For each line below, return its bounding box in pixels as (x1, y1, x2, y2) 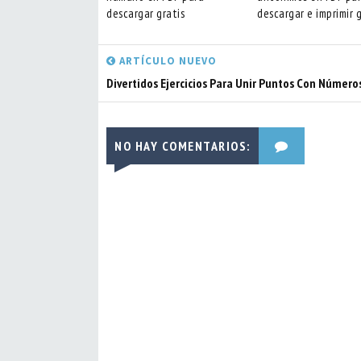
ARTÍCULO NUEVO (116, 54, 217, 68)
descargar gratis (106, 5, 185, 21)
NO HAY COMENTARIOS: (114, 138, 251, 154)
